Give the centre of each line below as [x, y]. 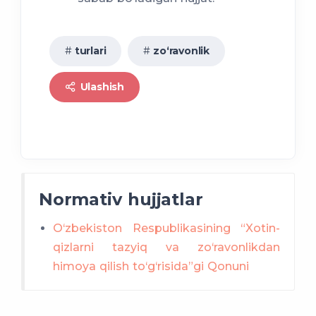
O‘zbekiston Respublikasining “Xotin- [166, 229]
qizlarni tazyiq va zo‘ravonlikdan [166, 248]
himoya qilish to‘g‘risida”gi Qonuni [151, 267]
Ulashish [101, 87]
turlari [90, 51]
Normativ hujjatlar [121, 200]
